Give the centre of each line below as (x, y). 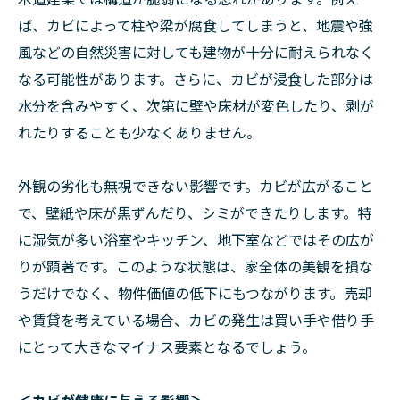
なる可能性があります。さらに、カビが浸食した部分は (196, 79)
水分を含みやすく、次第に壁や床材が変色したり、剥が (196, 105)
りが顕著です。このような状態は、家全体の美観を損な (196, 266)
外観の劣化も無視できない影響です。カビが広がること (196, 186)
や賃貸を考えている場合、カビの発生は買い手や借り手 (196, 320)
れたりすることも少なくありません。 (139, 132)
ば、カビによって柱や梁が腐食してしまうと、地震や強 (196, 25)
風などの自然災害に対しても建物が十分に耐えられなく (196, 52)
